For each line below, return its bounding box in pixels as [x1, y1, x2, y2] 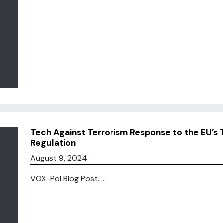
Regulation [30, 137, 76, 148]
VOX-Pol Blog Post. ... [30, 173, 106, 184]
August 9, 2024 [30, 153, 87, 163]
